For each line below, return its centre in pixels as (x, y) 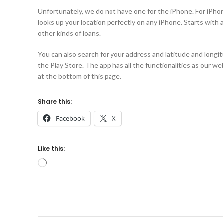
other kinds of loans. (69, 33)
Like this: (51, 149)
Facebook (70, 118)
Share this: (55, 101)
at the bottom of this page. (80, 76)
